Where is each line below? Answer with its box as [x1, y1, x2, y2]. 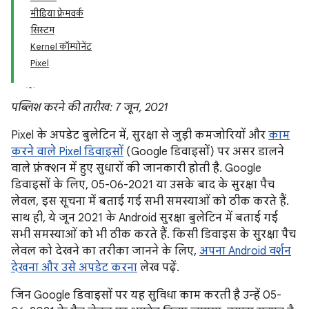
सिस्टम [30, 24, 54, 36]
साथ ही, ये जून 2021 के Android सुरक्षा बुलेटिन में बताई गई [11, 211, 278, 225]
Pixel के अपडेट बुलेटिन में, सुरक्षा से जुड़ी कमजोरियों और [11, 128, 268, 142]
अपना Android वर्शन [199, 244, 291, 258]
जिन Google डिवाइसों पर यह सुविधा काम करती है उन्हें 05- [11, 288, 281, 302]
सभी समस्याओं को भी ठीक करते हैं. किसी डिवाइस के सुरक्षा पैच [11, 228, 296, 241]
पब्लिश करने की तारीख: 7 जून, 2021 [11, 101, 168, 114]
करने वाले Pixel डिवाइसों [11, 145, 123, 159]
